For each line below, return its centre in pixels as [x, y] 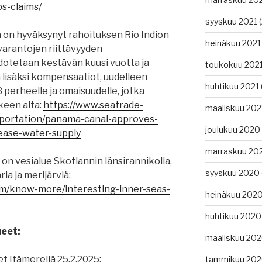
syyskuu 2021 [231, 22]
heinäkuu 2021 [233, 43]
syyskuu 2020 [232, 173]
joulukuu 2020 [232, 130]
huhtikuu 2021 [232, 87]
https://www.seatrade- [93, 105]
